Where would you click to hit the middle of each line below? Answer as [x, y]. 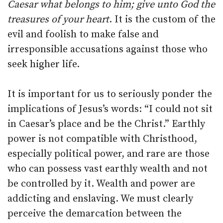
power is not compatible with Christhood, [102, 139]
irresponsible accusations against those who [108, 50]
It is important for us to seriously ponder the [110, 94]
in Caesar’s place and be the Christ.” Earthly [106, 124]
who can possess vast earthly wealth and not [108, 169]
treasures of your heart [58, 20]
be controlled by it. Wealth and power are [101, 184]
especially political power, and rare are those [109, 154]
